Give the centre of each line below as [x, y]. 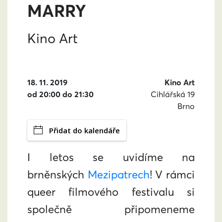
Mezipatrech [118, 174]
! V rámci [172, 174]
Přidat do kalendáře [84, 130]
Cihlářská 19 [173, 94]
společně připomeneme [111, 209]
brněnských [57, 174]
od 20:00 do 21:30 [60, 94]
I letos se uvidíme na [111, 157]
